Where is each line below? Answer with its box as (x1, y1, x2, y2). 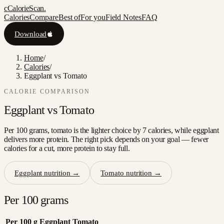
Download (14, 29, 47, 38)
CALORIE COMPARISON (4, 88, 90, 95)
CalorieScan (7, 4, 44, 12)
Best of (58, 13, 81, 21)
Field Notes (105, 13, 141, 21)
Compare (29, 13, 58, 21)
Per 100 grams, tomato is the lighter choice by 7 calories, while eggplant (4, 126, 219, 134)
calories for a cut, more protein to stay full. (4, 144, 130, 152)
